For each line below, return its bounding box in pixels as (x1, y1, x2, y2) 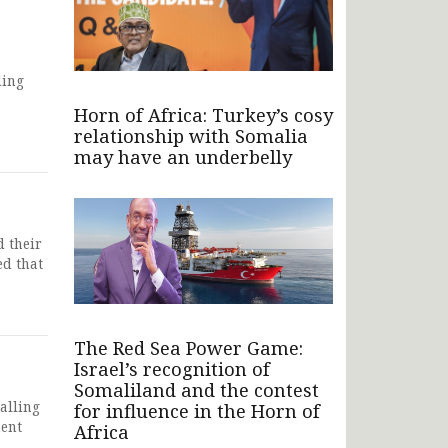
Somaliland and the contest (74, 377, 319, 402)
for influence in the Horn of (74, 398, 320, 423)
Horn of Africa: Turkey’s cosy (74, 102, 333, 127)
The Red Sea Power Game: (74, 335, 303, 360)
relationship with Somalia (74, 123, 308, 148)
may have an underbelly (74, 144, 292, 169)
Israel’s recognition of (74, 356, 270, 381)
